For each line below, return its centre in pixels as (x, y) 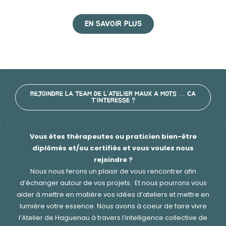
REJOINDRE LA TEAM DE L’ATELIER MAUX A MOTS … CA (113, 94)
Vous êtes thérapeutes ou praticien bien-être (113, 136)
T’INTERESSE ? (113, 101)
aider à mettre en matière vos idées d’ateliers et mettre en (113, 194)
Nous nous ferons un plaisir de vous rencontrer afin (113, 171)
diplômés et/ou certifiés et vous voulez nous (113, 148)
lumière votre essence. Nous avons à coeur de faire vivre (113, 206)
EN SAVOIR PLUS (113, 24)
